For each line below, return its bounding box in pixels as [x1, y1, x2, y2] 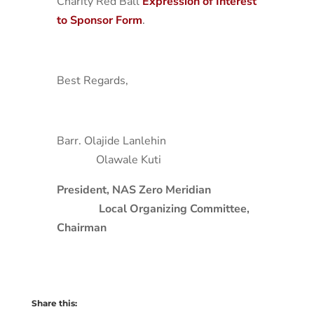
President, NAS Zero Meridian [56, 182, 211, 198]
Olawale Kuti [56, 152, 161, 168]
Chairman [56, 220, 107, 235]
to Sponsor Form [56, 13, 142, 28]
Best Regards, [56, 73, 131, 88]
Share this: [31, 298, 77, 308]
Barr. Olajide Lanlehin [56, 133, 166, 149]
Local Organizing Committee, [98, 201, 250, 217]
